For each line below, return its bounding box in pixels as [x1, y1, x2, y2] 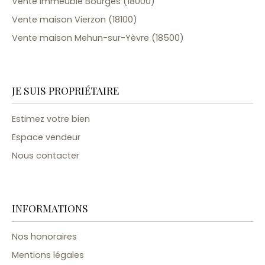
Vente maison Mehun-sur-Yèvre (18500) [12, 32, 184, 44]
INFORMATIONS [12, 201, 88, 215]
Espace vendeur [12, 131, 80, 144]
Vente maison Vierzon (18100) [12, 14, 137, 26]
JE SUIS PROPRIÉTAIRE [12, 83, 119, 98]
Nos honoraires [12, 231, 77, 243]
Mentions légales [12, 249, 84, 261]
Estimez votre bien [12, 113, 90, 125]
